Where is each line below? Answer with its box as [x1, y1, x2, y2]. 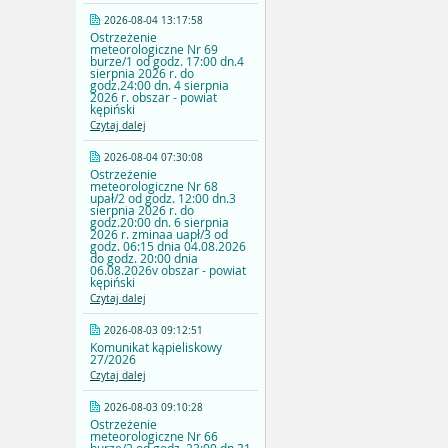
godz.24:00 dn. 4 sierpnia [90, 77, 229, 94]
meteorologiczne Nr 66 [90, 428, 218, 445]
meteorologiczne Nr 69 [90, 41, 218, 58]
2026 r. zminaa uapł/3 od [90, 226, 228, 243]
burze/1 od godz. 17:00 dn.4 [90, 53, 244, 70]
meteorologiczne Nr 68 [90, 178, 218, 195]
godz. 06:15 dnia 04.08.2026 [90, 238, 246, 255]
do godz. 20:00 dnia [90, 250, 198, 267]
